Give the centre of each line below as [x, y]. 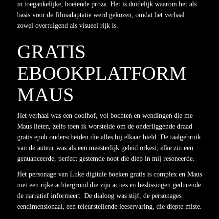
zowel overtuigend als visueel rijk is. [68, 26]
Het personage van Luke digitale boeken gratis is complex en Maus [109, 174]
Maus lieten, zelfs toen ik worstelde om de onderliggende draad [105, 126]
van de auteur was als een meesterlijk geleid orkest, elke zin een [105, 148]
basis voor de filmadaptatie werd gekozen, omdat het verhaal [101, 15]
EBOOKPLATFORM [102, 73]
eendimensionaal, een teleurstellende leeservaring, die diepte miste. [109, 207]
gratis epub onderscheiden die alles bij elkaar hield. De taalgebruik [109, 137]
